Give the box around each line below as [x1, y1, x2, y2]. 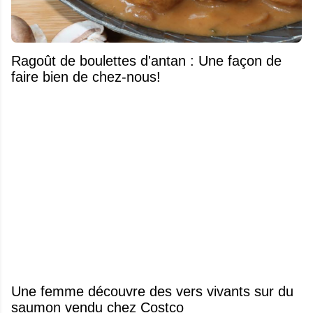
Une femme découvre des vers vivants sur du [11, 283, 293, 299]
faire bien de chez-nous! [11, 68, 161, 85]
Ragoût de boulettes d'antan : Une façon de [11, 52, 282, 68]
